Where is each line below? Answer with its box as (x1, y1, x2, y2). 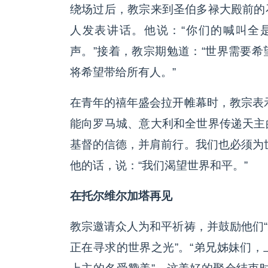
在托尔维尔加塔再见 (70, 190, 172, 203)
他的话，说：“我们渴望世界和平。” (70, 159, 248, 172)
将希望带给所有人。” (70, 66, 176, 79)
